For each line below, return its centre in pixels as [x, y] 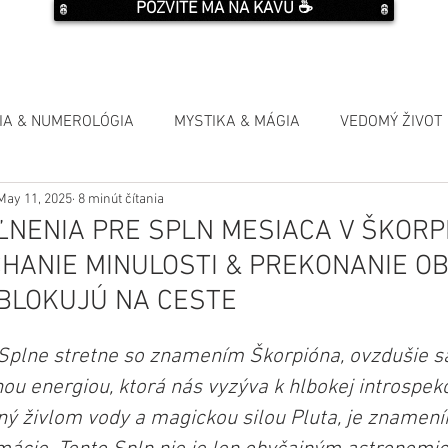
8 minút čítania [119, 199]
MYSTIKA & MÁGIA [237, 122]
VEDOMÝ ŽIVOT [391, 122]
